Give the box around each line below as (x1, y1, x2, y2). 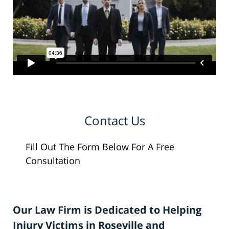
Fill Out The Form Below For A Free (26, 141, 174, 153)
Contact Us (84, 112, 145, 129)
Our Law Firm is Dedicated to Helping (13, 203, 201, 217)
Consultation (26, 154, 80, 167)
